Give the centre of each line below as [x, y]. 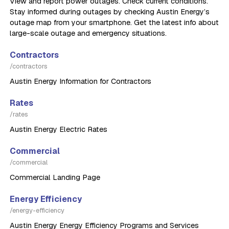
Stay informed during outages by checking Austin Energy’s [110, 12]
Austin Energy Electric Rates [59, 129]
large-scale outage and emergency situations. [88, 33]
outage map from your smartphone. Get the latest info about [114, 22]
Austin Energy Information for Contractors [81, 81]
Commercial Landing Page [55, 177]
